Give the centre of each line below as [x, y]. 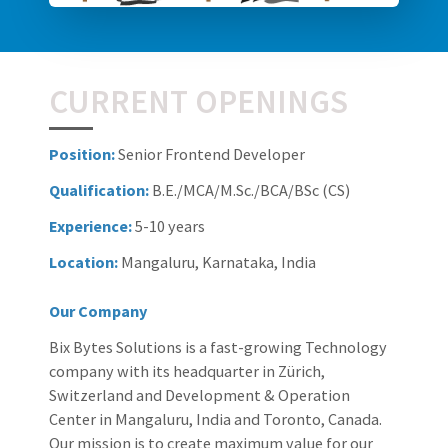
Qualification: [100, 190]
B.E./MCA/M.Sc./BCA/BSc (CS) [251, 190]
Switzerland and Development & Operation [199, 395]
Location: [85, 262]
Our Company [98, 311]
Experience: [92, 226]
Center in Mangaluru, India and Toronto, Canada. [215, 419]
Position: [83, 154]
